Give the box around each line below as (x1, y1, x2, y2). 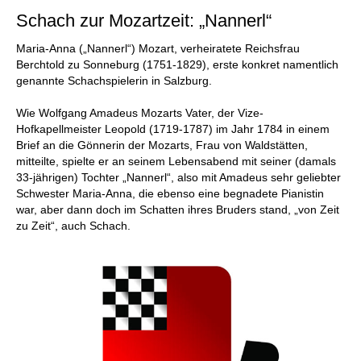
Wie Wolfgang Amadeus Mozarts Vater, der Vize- (16, 106, 263, 119)
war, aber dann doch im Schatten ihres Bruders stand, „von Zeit (16, 203, 339, 216)
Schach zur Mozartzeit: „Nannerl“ (16, 10, 272, 31)
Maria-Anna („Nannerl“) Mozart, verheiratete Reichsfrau (16, 42, 300, 55)
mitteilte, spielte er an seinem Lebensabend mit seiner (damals (16, 155, 336, 168)
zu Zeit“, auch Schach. (16, 219, 131, 232)
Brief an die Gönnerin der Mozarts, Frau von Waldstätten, (16, 139, 308, 151)
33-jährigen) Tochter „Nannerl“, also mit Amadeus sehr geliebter (16, 171, 341, 184)
